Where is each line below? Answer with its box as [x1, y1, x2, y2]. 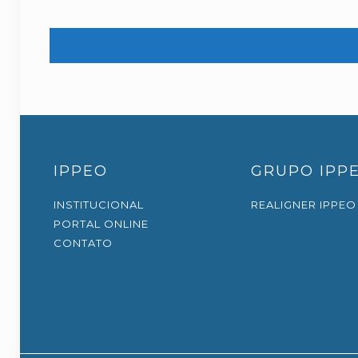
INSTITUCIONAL [54, 198, 145, 211]
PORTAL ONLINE [54, 217, 149, 230]
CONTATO [54, 237, 113, 249]
